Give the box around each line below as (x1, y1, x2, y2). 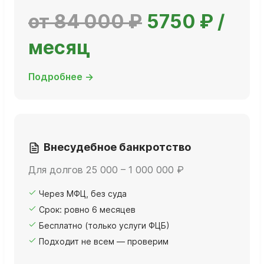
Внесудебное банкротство (44, 141, 191, 154)
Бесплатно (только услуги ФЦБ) (39, 220, 170, 231)
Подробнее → (28, 71, 94, 83)
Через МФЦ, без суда (39, 189, 127, 199)
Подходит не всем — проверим (39, 236, 169, 247)
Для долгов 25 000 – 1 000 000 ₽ (28, 164, 184, 176)
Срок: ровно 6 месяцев (39, 204, 136, 215)
